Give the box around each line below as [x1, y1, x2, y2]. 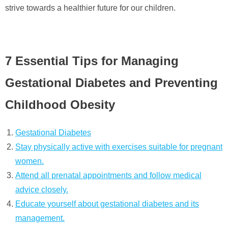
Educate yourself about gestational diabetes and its [15, 199, 199, 208]
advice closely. [15, 185, 68, 194]
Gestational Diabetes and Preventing [5, 76, 218, 90]
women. [15, 156, 44, 165]
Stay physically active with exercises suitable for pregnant [15, 142, 222, 151]
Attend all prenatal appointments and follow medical [15, 170, 202, 180]
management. [15, 213, 65, 222]
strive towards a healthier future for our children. [5, 4, 176, 13]
